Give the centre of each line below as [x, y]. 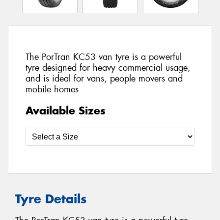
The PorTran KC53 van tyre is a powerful [104, 57]
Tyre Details [51, 199]
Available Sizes [66, 110]
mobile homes [52, 90]
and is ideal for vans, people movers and [104, 79]
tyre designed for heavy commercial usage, [108, 68]
